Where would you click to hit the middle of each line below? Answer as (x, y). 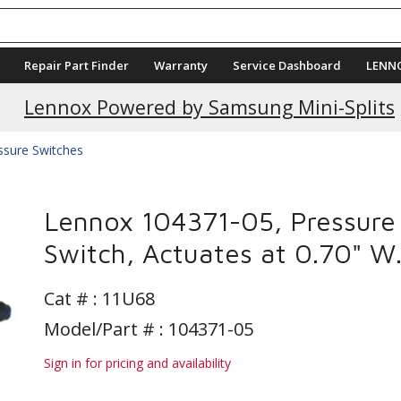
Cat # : (73, 299)
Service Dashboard (287, 65)
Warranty (181, 65)
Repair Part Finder (77, 65)
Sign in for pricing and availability (137, 363)
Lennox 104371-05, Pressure (220, 221)
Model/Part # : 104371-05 (149, 329)
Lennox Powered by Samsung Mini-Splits (209, 107)
